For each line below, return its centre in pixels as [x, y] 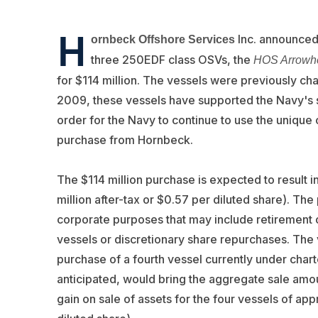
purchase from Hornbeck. [125, 139]
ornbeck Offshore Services [163, 39]
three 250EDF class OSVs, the [172, 59]
